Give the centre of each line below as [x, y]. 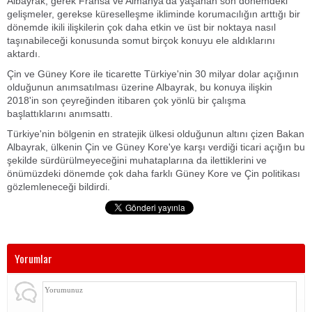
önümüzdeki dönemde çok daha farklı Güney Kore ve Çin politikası [154, 173]
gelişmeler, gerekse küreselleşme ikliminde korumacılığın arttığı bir [154, 14]
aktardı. [24, 54]
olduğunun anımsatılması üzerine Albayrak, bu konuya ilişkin [140, 87]
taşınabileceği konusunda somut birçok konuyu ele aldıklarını [141, 40]
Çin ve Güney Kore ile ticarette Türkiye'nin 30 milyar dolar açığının [153, 74]
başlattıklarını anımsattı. [60, 114]
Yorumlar [33, 258]
